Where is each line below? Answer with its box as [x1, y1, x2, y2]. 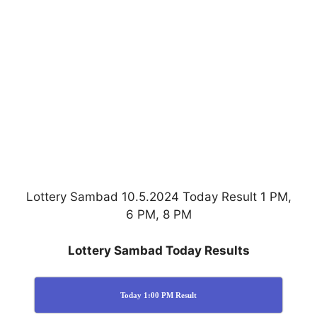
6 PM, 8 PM [125, 207, 192, 222]
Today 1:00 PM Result [120, 291, 197, 300]
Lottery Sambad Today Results [67, 243, 250, 258]
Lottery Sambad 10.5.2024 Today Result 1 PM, [25, 190, 292, 204]
